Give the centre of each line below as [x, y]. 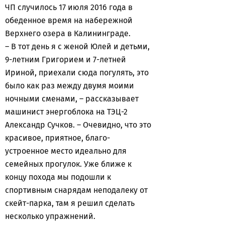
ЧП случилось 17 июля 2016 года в [69, 7]
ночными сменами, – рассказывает [72, 99]
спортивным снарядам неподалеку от [76, 190]
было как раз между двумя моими [70, 86]
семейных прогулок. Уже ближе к [68, 164]
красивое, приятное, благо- [58, 138]
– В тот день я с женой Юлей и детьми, [77, 46]
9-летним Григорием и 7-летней [66, 60]
